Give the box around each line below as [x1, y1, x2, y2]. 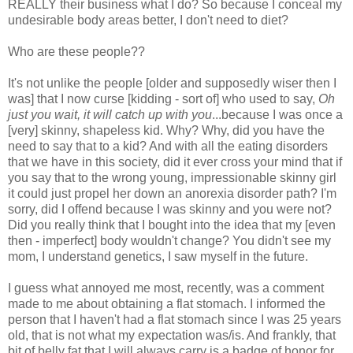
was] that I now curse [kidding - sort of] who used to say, [8, 91, 318, 106]
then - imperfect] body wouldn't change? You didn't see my [8, 233, 331, 247]
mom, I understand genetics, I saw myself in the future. [8, 249, 308, 263]
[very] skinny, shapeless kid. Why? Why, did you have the [8, 123, 325, 137]
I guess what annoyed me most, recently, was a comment [8, 281, 324, 295]
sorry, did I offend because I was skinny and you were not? [8, 202, 332, 216]
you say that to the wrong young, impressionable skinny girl [8, 170, 336, 184]
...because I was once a [212, 107, 343, 121]
